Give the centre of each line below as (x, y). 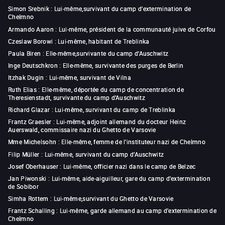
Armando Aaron (31, 29)
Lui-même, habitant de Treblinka (104, 41)
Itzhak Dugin (26, 78)
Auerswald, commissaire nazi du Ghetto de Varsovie (82, 130)
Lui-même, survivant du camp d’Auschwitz (104, 154)
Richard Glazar (29, 110)
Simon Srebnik (30, 9)
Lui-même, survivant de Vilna (90, 78)
